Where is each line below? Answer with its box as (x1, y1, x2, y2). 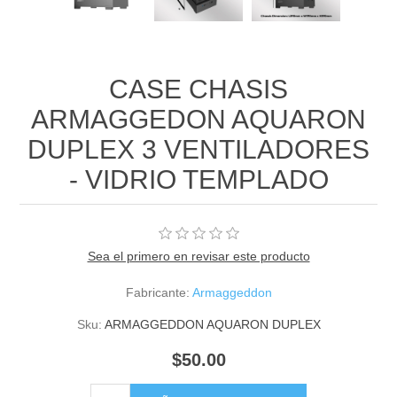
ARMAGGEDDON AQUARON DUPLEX (104, 317, 321, 332)
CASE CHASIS (109, 74, 288, 105)
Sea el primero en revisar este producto (87, 249, 310, 264)
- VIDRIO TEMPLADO (68, 165, 329, 195)
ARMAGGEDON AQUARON (31, 105, 366, 135)
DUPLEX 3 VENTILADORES (27, 135, 370, 165)
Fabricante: (125, 285, 190, 300)
